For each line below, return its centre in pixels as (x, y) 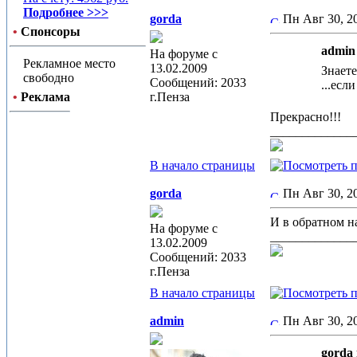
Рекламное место (69, 63)
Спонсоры (51, 31)
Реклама (45, 97)
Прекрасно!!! (307, 117)
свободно (49, 78)
